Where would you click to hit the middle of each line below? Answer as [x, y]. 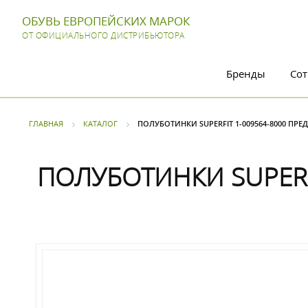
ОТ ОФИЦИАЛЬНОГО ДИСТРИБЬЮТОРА [103, 35]
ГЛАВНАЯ [46, 123]
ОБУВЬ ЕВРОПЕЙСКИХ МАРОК [106, 21]
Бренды [246, 74]
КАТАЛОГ [100, 123]
